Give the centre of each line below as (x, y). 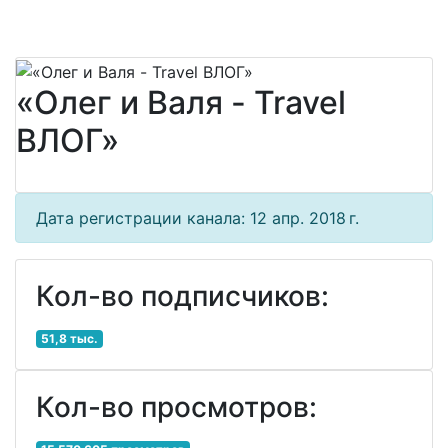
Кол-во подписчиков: (182, 295)
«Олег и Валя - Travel (181, 102)
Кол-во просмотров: (176, 406)
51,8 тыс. (69, 338)
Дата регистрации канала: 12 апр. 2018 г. (197, 217)
